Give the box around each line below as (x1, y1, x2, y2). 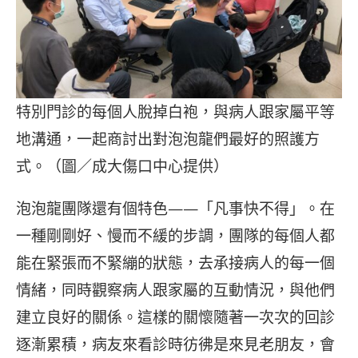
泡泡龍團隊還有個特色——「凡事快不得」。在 (16, 197, 335, 219)
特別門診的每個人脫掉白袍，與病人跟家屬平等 (16, 101, 335, 122)
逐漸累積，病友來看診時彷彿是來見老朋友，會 (16, 333, 335, 355)
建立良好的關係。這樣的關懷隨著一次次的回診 (16, 306, 335, 328)
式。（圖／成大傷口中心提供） (16, 155, 229, 177)
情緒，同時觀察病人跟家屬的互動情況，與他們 (16, 279, 335, 300)
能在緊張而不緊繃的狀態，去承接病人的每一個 (16, 252, 335, 273)
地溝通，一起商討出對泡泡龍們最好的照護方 (16, 128, 320, 149)
